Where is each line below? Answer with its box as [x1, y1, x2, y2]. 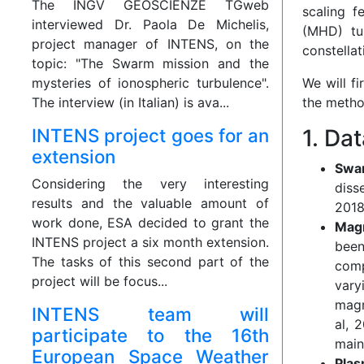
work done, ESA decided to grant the [32, 214, 269, 232]
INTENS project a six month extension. [32, 234, 269, 251]
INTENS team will [32, 303, 269, 326]
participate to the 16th [32, 324, 269, 347]
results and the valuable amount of [32, 195, 269, 212]
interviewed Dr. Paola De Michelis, [32, 16, 269, 33]
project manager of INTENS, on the [32, 36, 269, 53]
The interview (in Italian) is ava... [32, 94, 229, 111]
